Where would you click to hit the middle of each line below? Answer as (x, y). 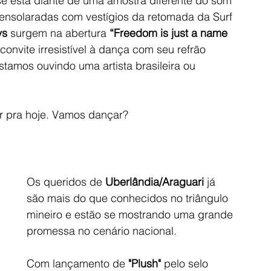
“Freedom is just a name (170, 33)
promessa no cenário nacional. (102, 230)
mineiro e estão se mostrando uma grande (131, 214)
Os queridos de (66, 181)
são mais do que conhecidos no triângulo (129, 198)
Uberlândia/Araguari (155, 181)
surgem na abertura (58, 33)
